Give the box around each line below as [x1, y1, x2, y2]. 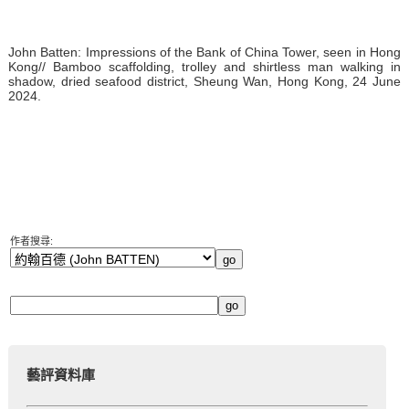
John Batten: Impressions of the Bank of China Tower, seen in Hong [7, 44, 402, 59]
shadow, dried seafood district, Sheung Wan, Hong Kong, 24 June [7, 73, 402, 89]
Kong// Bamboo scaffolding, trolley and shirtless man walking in [7, 58, 402, 74]
